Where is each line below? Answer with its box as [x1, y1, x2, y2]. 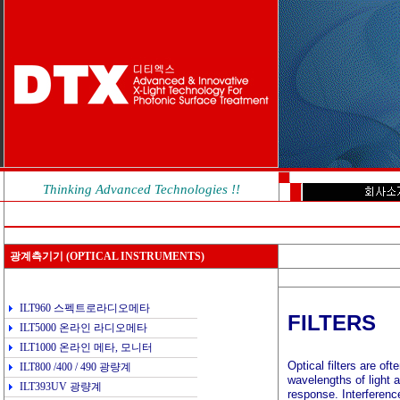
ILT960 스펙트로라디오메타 [20, 302, 150, 314]
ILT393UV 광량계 [20, 380, 102, 393]
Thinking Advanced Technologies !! [43, 182, 240, 196]
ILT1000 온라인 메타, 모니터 [20, 341, 153, 354]
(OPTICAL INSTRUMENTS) [63, 250, 204, 262]
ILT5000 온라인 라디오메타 [20, 321, 147, 334]
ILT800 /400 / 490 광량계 [20, 361, 131, 373]
